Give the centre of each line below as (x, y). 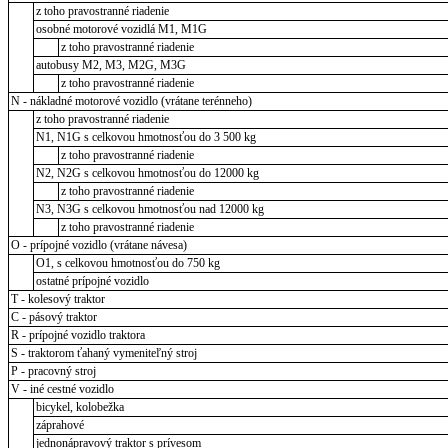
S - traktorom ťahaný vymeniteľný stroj (103, 353)
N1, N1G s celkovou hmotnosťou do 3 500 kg (145, 137)
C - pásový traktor (53, 317)
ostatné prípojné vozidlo (92, 281)
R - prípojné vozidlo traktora (77, 335)
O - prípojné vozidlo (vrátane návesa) (98, 245)
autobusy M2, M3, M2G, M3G (110, 65)
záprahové (59, 425)
